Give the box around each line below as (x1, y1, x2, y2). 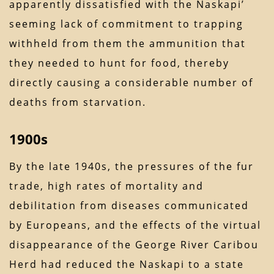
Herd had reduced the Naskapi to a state (9, 257, 244, 272)
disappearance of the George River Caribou (9, 238, 259, 252)
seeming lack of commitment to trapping (9, 17, 243, 31)
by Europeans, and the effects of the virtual (9, 218, 261, 232)
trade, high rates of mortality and (9, 179, 204, 193)
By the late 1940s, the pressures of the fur (9, 160, 254, 174)
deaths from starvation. (9, 95, 146, 109)
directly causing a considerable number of (9, 76, 253, 90)
